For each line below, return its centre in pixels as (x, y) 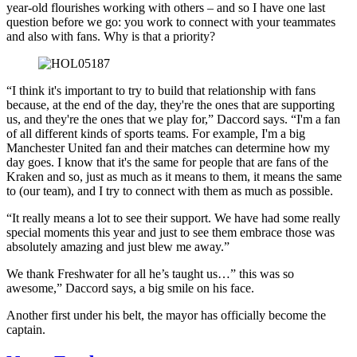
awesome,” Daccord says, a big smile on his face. (130, 288)
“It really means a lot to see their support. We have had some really (173, 218)
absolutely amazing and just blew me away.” (118, 246)
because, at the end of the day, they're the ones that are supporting (171, 104)
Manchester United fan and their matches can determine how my (168, 147)
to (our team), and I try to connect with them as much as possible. (170, 190)
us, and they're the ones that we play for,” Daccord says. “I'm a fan (173, 119)
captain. (26, 329)
